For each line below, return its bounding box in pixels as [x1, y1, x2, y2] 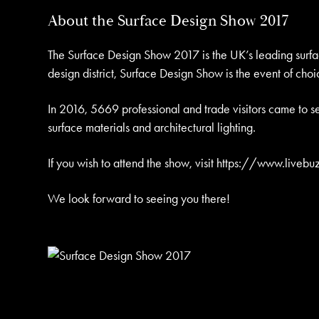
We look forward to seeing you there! [48, 190, 231, 206]
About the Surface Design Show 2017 [48, 11, 290, 31]
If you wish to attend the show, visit [48, 155, 217, 171]
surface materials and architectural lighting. [48, 119, 256, 135]
